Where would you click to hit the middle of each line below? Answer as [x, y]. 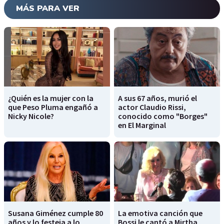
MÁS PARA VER [48, 9]
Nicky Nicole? [31, 116]
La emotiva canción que [160, 213]
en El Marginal [142, 125]
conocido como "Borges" [163, 116]
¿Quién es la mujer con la [51, 98]
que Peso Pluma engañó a [53, 107]
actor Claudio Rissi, [152, 107]
